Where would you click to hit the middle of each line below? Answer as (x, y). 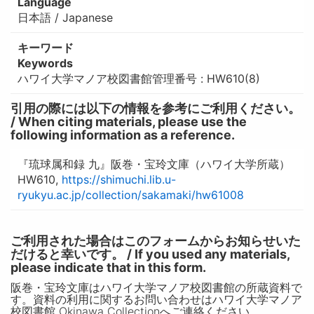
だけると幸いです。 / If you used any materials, (150, 254)
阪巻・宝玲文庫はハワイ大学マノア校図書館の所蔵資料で (156, 287)
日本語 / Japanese (65, 17)
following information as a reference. (122, 135)
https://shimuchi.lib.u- (118, 179)
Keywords (45, 63)
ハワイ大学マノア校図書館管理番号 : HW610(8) (138, 78)
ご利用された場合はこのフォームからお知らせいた (155, 240)
